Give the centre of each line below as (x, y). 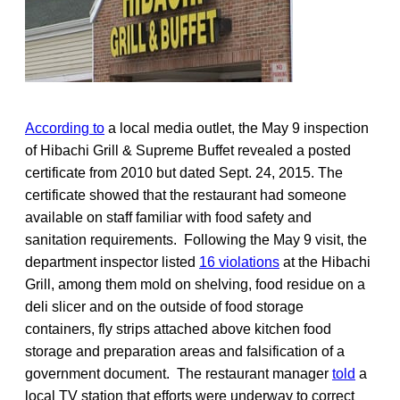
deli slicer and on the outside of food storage (164, 306)
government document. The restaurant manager (179, 373)
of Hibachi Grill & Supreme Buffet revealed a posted (188, 150)
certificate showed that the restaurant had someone (186, 195)
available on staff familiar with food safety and (168, 217)
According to (65, 128)
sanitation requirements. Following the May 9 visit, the (196, 239)
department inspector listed (112, 262)
